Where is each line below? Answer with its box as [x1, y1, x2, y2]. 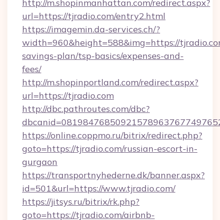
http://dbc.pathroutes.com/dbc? [22, 103, 150, 114]
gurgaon [22, 156, 57, 167]
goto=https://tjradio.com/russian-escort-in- [22, 143, 197, 154]
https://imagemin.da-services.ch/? [22, 24, 160, 35]
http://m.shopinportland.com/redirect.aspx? [22, 77, 198, 88]
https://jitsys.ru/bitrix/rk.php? [22, 196, 139, 207]
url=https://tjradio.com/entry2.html [22, 10, 165, 22]
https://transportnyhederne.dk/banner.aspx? [22, 169, 205, 181]
